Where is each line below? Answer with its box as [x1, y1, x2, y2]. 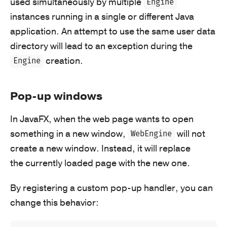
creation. [44, 54, 84, 67]
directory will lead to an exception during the [10, 40, 193, 52]
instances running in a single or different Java [10, 10, 194, 23]
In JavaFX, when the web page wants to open [10, 112, 194, 125]
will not [175, 127, 206, 140]
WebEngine [131, 129, 172, 139]
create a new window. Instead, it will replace [10, 142, 191, 155]
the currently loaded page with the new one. [10, 157, 190, 169]
